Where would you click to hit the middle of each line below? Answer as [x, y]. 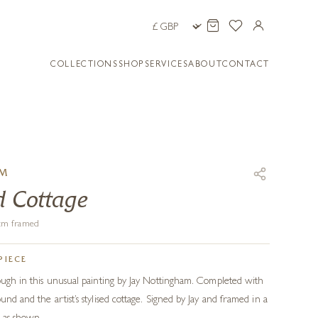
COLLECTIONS [84, 65]
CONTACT [246, 65]
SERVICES [166, 65]
